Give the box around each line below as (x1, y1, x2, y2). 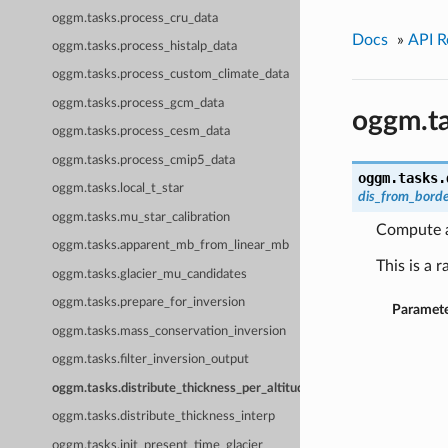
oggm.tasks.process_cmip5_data (52, 153, 236, 167)
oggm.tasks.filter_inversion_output (52, 353, 250, 367)
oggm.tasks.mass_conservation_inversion (52, 324, 287, 338)
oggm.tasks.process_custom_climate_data (52, 68, 290, 82)
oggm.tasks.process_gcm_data (52, 96, 225, 110)
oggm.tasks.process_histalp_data (52, 39, 238, 53)
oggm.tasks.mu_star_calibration (52, 210, 231, 224)
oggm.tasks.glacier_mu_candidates (52, 267, 248, 281)
